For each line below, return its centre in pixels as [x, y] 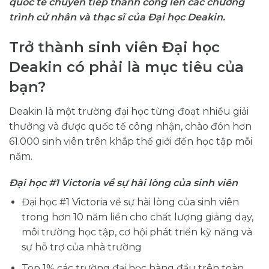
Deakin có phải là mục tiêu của [126, 67]
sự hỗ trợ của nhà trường [81, 247]
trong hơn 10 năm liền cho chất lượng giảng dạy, [137, 217]
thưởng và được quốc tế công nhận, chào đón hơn [130, 127]
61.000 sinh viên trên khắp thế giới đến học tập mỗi [131, 142]
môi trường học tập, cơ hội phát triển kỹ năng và [137, 232]
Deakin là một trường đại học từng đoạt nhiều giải [129, 112]
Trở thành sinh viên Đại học [114, 47]
